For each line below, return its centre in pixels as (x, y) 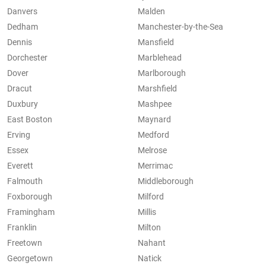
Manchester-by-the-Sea (180, 27)
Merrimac (155, 166)
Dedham (23, 27)
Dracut (20, 89)
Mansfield (156, 42)
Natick (150, 259)
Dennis (20, 42)
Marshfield (157, 89)
